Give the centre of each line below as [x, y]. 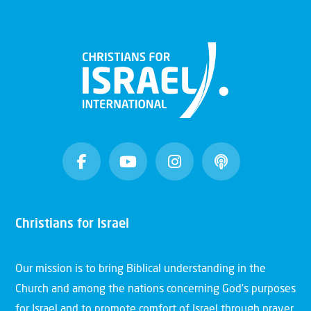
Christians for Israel [72, 224]
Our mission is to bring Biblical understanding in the [141, 270]
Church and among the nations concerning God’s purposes [155, 290]
